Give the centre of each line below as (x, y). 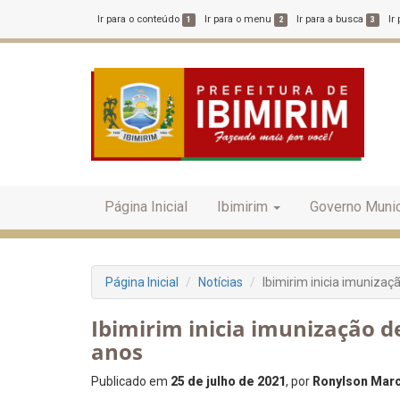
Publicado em (131, 381)
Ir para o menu (240, 19)
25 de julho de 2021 (228, 381)
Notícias (221, 282)
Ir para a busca (332, 19)
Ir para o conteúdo (140, 19)
